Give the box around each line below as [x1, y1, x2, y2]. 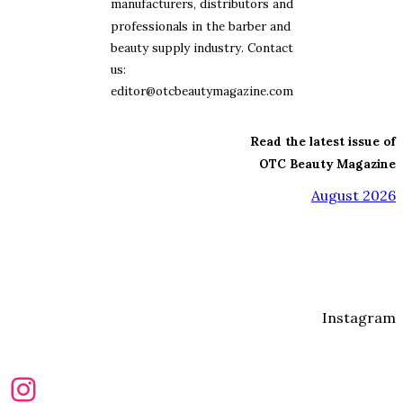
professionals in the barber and [110, 18, 291, 34]
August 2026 [311, 185, 396, 204]
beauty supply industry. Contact [110, 40, 293, 56]
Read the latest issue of [250, 134, 396, 150]
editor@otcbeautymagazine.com [110, 84, 293, 100]
